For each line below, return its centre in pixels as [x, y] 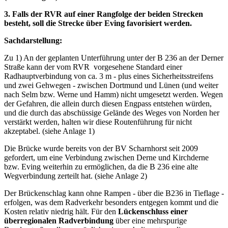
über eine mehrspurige [151, 220]
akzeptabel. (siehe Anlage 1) [49, 131]
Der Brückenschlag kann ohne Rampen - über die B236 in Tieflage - [114, 193]
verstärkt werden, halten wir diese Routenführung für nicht [98, 122]
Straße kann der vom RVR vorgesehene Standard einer [93, 67]
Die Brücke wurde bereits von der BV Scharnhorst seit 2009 [101, 148]
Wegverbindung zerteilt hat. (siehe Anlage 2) [76, 176]
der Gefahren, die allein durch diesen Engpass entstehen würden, [108, 103]
